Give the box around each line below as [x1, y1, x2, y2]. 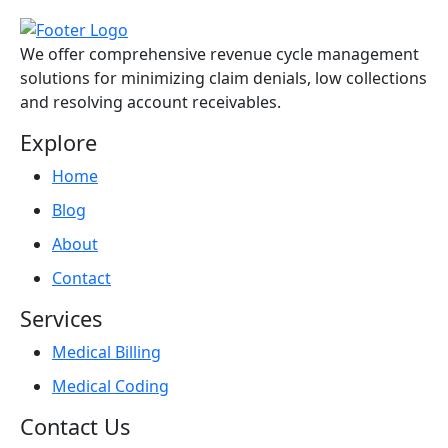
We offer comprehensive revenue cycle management [20, 42, 419, 65]
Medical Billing [52, 340, 161, 363]
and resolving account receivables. [20, 90, 281, 113]
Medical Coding [52, 374, 169, 397]
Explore [20, 127, 97, 157]
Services [20, 303, 102, 333]
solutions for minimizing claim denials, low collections [20, 66, 427, 89]
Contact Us [20, 411, 130, 441]
